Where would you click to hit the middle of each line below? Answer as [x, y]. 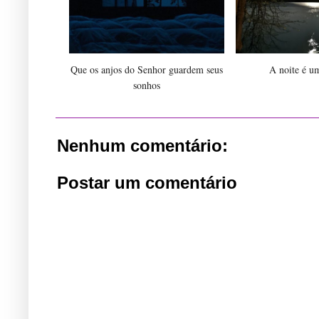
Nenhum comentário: [142, 145]
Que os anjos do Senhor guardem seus [147, 69]
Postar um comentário [147, 182]
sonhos [147, 85]
